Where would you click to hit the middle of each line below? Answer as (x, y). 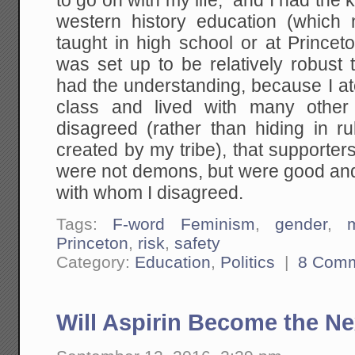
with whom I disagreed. (150, 193)
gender (302, 224)
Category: (96, 262)
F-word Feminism (184, 224)
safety (198, 243)
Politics (248, 262)
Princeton (93, 243)
